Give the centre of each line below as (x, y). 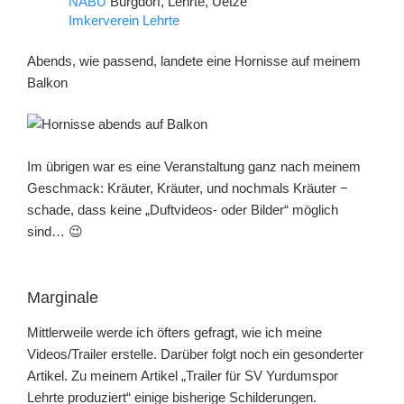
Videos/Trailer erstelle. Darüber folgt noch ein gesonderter (195, 353)
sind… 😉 (57, 231)
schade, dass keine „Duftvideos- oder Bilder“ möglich (183, 209)
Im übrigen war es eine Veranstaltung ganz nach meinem (194, 166)
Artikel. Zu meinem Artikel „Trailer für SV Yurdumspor (183, 375)
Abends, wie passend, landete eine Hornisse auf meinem (194, 60)
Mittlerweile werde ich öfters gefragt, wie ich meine (174, 332)
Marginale (63, 298)
